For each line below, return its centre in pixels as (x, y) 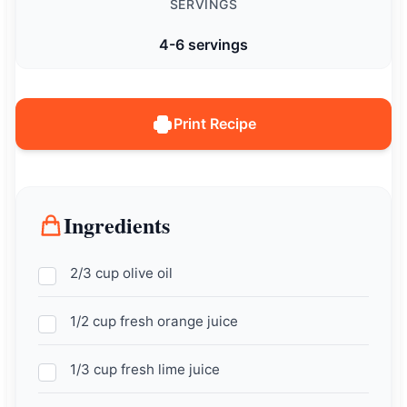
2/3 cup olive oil (121, 273)
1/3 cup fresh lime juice (144, 370)
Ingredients (116, 225)
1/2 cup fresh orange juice (154, 322)
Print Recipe (214, 124)
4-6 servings (203, 45)
